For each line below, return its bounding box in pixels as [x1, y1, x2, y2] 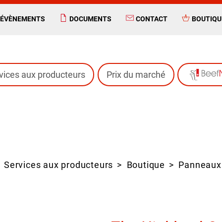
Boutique [126, 160, 166, 170]
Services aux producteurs [4, 160, 113, 170]
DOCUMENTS [69, 15, 111, 23]
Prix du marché [106, 69, 166, 80]
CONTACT [135, 15, 167, 23]
